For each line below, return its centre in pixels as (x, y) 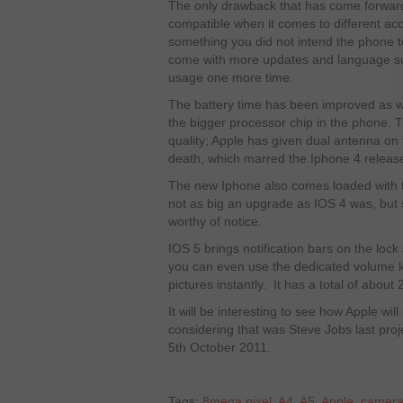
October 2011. (228, 347)
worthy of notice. (215, 221)
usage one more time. (231, 77)
